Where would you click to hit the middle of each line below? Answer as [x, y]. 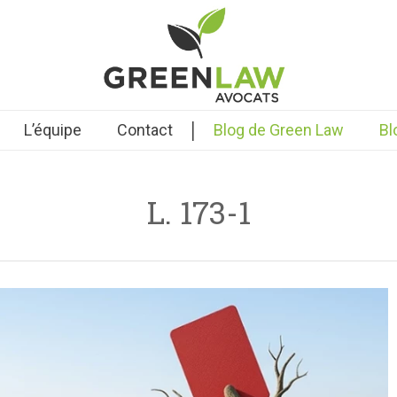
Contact [144, 130]
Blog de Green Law [278, 130]
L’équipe [52, 130]
